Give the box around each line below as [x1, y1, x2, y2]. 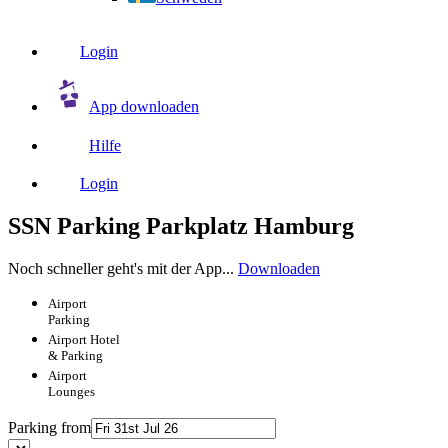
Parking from [8, 418, 91, 436]
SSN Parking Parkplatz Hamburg [8, 212, 354, 239]
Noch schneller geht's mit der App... [8, 259, 238, 277]
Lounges [48, 383, 95, 401]
